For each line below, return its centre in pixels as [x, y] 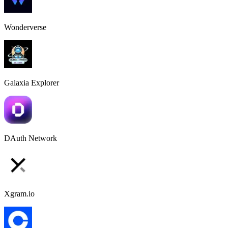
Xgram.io [19, 193]
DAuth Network [31, 138]
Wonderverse [25, 27]
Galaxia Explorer [32, 82]
